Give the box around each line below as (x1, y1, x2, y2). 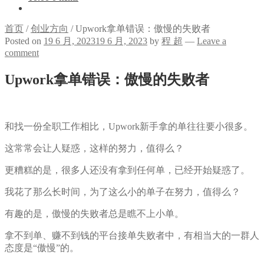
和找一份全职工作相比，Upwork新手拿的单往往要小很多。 (5, 121, 253, 131)
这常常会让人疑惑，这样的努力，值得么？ (5, 143, 184, 153)
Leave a (197, 36, 226, 46)
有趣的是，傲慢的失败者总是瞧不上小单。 (5, 208, 184, 219)
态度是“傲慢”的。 (5, 242, 79, 253)
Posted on (5, 36, 44, 46)
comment (5, 48, 39, 58)
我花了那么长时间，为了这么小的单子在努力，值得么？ (5, 186, 240, 197)
